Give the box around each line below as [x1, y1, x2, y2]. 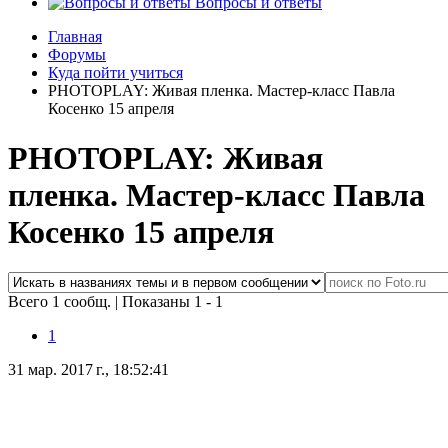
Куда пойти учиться [48, 64, 183, 82]
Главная [48, 28, 102, 46]
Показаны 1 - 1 [122, 293, 223, 311]
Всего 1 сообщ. [8, 293, 115, 311]
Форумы [48, 46, 106, 64]
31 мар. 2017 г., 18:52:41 [8, 361, 169, 379]
